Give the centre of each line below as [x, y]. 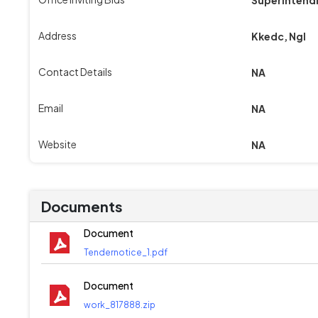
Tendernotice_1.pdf [126, 252]
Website [57, 144]
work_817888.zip [120, 305]
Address [57, 35]
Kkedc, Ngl [279, 36]
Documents [82, 206]
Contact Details [75, 71]
